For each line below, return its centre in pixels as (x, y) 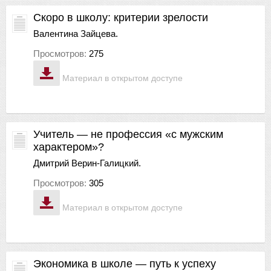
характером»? (69, 147)
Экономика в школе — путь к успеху (125, 263)
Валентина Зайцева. (76, 33)
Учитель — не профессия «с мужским (128, 134)
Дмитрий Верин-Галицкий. (87, 163)
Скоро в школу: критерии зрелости (121, 17)
